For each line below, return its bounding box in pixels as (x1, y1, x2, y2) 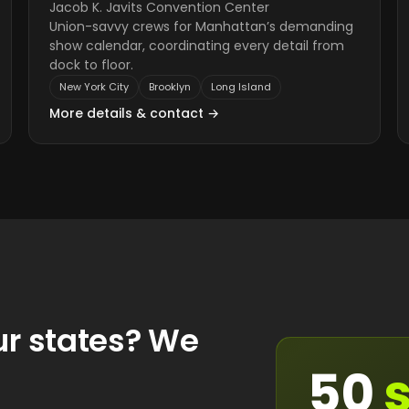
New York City (59, 79, 130, 94)
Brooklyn (149, 79, 192, 94)
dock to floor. (49, 56, 134, 74)
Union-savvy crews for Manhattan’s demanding (49, 17, 354, 36)
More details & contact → (49, 104, 220, 122)
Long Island (211, 79, 272, 94)
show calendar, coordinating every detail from (49, 37, 345, 55)
